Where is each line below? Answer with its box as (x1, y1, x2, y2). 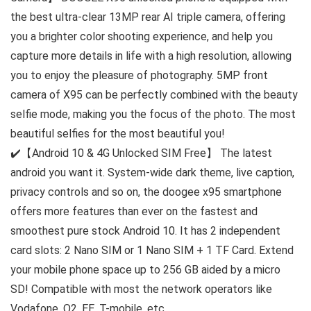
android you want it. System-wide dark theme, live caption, (10, 166, 294, 180)
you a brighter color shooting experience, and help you (10, 30, 273, 44)
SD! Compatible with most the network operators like (10, 283, 272, 296)
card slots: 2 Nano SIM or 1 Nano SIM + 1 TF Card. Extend (10, 244, 294, 258)
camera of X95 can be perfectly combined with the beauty (10, 88, 298, 102)
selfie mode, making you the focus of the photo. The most (10, 108, 296, 121)
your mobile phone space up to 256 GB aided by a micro (10, 263, 280, 277)
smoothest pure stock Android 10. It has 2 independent (10, 224, 280, 238)
